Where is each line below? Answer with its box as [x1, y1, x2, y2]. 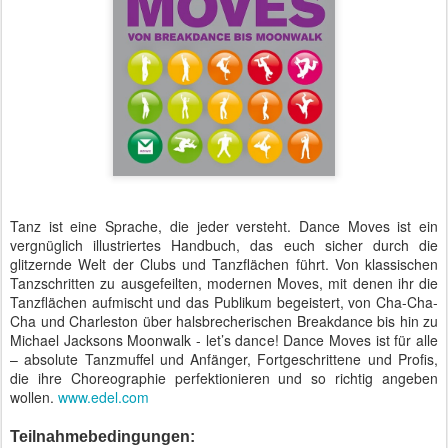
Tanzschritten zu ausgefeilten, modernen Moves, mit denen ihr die [10, 273, 438, 294]
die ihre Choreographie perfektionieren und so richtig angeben [10, 368, 438, 389]
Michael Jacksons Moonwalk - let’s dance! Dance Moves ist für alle [10, 330, 438, 351]
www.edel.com [58, 387, 149, 408]
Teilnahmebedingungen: [10, 428, 195, 446]
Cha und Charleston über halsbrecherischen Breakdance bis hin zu [10, 311, 438, 332]
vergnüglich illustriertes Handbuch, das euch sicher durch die [10, 235, 438, 256]
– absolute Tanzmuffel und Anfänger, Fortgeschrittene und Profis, [10, 349, 438, 370]
